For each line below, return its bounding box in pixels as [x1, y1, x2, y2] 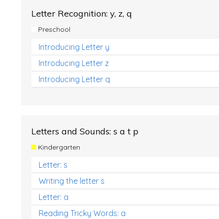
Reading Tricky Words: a [39, 208, 126, 218]
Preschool [36, 25, 70, 34]
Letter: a [39, 192, 68, 202]
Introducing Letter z [39, 58, 109, 68]
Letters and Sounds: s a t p [31, 126, 138, 137]
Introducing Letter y [39, 42, 109, 52]
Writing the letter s [39, 176, 105, 186]
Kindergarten [36, 143, 80, 152]
